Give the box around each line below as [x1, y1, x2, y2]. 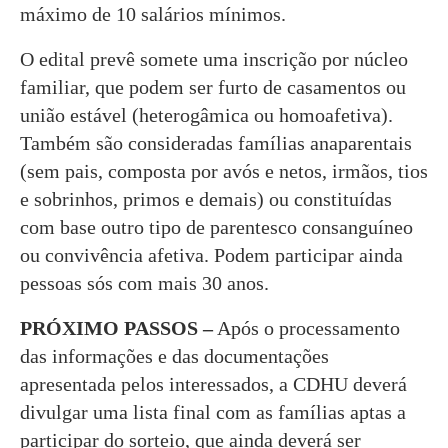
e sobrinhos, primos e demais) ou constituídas [20, 187, 392, 210]
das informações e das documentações [20, 344, 329, 367]
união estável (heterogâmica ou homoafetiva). [20, 103, 393, 126]
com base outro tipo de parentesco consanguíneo [20, 215, 413, 238]
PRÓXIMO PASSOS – [20, 316, 213, 339]
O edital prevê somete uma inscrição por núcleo [20, 47, 408, 70]
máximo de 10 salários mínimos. [20, 2, 286, 25]
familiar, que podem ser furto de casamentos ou [20, 75, 406, 98]
